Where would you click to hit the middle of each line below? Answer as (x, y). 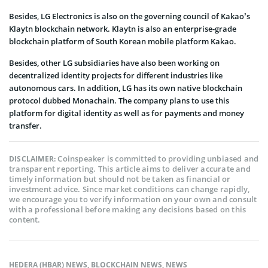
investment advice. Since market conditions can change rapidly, (130, 189)
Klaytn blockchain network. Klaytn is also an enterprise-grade (123, 28)
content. (25, 219)
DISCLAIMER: (33, 159)
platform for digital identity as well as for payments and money (127, 113)
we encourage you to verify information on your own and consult (133, 199)
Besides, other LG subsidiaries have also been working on (114, 63)
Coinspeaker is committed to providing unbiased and (158, 158)
